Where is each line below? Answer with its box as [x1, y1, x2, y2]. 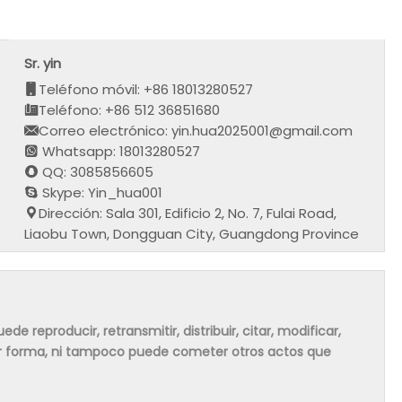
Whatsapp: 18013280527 [39, 141, 201, 161]
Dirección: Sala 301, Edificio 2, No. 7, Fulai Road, [39, 203, 337, 223]
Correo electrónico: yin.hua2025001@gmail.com [39, 120, 354, 140]
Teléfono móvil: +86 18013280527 [39, 79, 254, 99]
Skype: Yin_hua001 [39, 182, 163, 202]
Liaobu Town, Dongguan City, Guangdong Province [24, 223, 360, 243]
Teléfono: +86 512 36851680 [39, 100, 221, 119]
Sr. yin [24, 53, 62, 73]
